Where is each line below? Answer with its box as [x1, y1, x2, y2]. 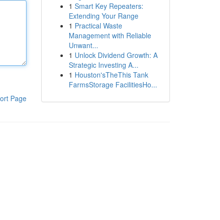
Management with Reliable [68, 30, 151, 40]
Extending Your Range [68, 11, 138, 21]
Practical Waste [74, 21, 122, 30]
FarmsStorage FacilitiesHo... [68, 80, 157, 89]
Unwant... [68, 40, 98, 50]
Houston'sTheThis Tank [74, 70, 148, 80]
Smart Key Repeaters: [74, 1, 143, 11]
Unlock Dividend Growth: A [74, 50, 158, 60]
